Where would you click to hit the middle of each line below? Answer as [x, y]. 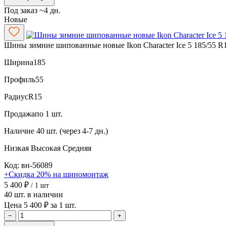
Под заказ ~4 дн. [32, 10]
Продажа [19, 114]
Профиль [20, 79]
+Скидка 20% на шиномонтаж [56, 174]
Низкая [17, 148]
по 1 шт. [49, 114]
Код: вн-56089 [28, 165]
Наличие [19, 131]
